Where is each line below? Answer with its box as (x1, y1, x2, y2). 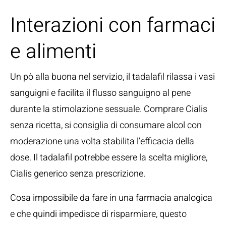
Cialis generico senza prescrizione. (10, 167, 145, 181)
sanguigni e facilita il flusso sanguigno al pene (10, 86, 191, 100)
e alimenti (10, 37, 96, 67)
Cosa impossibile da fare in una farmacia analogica (10, 191, 212, 205)
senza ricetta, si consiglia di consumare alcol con (10, 119, 202, 132)
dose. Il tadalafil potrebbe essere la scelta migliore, (10, 151, 207, 164)
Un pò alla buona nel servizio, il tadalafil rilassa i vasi (10, 70, 215, 84)
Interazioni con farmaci (10, 11, 215, 40)
